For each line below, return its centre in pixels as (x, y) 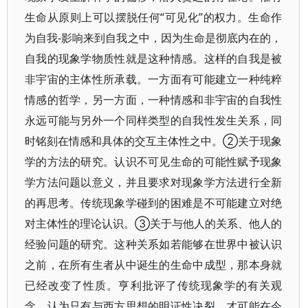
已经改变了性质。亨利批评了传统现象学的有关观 (154, 285)
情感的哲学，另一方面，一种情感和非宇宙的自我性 (154, 100)
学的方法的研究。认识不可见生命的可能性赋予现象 (154, 162)
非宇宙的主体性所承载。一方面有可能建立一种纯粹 (154, 79)
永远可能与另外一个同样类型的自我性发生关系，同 (154, 120)
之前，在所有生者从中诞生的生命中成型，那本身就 (154, 265)
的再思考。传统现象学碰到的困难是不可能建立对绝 (154, 203)
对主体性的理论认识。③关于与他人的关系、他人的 (154, 223)
